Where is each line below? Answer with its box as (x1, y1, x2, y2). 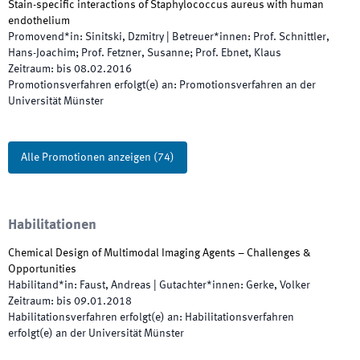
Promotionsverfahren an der (179, 80, 316, 91)
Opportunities (8, 264, 76, 275)
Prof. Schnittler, (253, 31, 329, 43)
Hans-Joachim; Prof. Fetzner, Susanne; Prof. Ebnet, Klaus (8, 47, 281, 59)
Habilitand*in (8, 280, 74, 291)
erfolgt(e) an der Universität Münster (8, 328, 184, 339)
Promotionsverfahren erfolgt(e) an (8, 80, 174, 91)
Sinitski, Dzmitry (85, 31, 164, 43)
